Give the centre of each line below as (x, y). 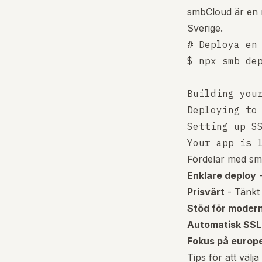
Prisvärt (206, 192)
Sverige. (205, 28)
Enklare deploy (222, 175)
